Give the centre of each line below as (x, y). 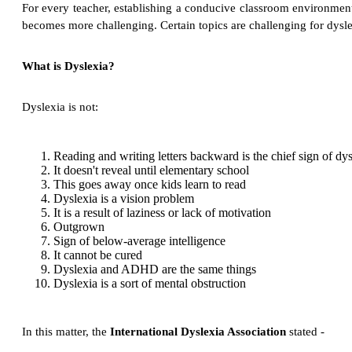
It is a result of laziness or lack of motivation (162, 213)
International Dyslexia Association (198, 332)
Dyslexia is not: (60, 107)
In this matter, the (66, 332)
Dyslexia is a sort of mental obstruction (150, 284)
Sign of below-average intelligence (139, 241)
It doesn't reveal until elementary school (151, 170)
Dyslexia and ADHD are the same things (155, 269)
